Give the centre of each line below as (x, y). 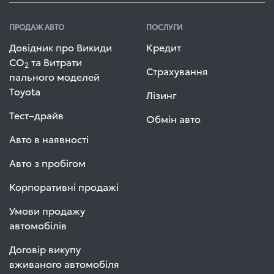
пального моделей (54, 76)
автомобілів (38, 225)
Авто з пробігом (47, 162)
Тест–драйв (36, 115)
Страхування (177, 71)
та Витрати (55, 61)
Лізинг (161, 94)
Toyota (25, 91)
